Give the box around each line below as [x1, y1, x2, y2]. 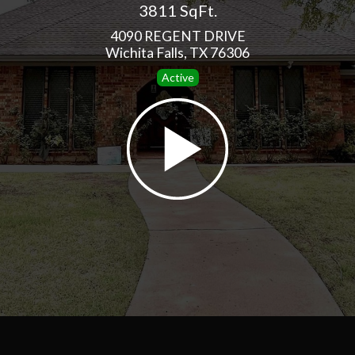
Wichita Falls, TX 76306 [105, 44, 250, 61]
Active [161, 71, 194, 84]
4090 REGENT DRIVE [109, 28, 246, 44]
